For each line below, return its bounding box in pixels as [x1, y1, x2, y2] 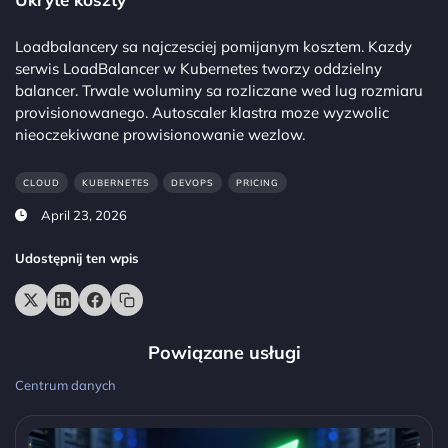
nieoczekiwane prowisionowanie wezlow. [15, 124, 305, 144]
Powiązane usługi [147, 341, 301, 364]
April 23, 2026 [40, 206, 127, 223]
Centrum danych [15, 377, 116, 394]
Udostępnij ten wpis [15, 249, 139, 266]
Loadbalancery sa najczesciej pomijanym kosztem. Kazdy [15, 36, 412, 56]
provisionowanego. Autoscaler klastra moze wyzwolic [15, 102, 389, 122]
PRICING [235, 176, 279, 188]
